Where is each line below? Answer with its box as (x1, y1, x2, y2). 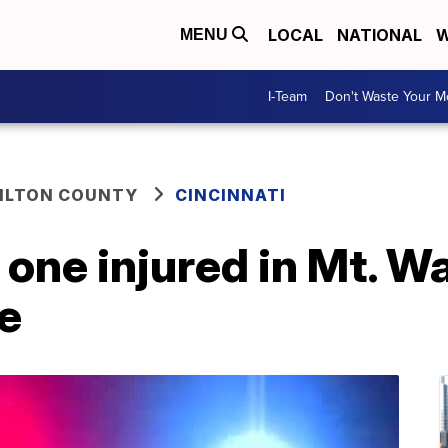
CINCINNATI (175, 185, 286, 205)
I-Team (268, 86, 307, 107)
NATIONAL (337, 25, 422, 45)
